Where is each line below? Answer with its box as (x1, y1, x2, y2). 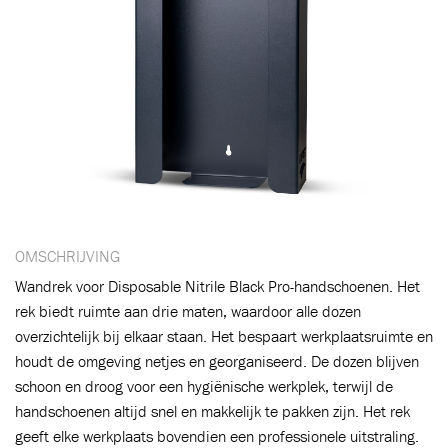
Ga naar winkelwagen (256, 203, 404, 223)
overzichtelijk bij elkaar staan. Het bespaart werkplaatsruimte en (15, 326, 433, 346)
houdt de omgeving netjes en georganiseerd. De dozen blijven (15, 351, 419, 371)
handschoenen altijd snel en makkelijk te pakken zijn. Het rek (15, 401, 410, 421)
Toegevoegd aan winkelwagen (30, 127, 341, 161)
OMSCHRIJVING (15, 246, 120, 266)
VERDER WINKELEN (42, 204, 162, 222)
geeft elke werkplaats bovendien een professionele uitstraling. (15, 426, 419, 446)
